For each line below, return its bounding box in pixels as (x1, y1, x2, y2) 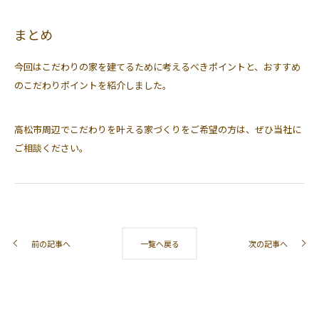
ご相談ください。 (14, 140, 88, 155)
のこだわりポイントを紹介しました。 (14, 78, 172, 92)
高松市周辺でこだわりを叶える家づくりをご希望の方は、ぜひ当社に (14, 122, 301, 136)
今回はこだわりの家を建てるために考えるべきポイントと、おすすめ (14, 59, 300, 73)
